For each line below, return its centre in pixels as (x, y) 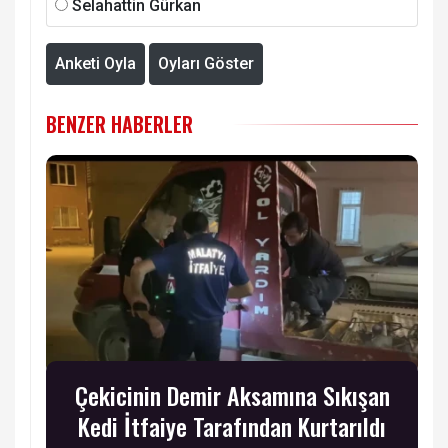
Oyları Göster (206, 64)
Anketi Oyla (95, 64)
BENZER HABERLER (119, 124)
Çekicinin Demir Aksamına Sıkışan (232, 395)
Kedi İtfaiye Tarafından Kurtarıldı (232, 426)
